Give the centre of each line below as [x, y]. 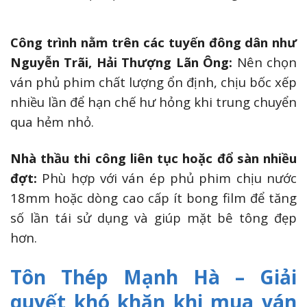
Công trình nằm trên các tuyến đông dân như [153, 42]
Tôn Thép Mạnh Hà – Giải [153, 277]
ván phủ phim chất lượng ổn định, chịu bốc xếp [153, 82]
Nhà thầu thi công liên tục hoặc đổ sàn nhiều [153, 158]
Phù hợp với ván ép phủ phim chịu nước [170, 178]
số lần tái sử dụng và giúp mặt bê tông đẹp [153, 218]
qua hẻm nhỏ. [52, 122]
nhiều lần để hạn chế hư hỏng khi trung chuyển [153, 102]
